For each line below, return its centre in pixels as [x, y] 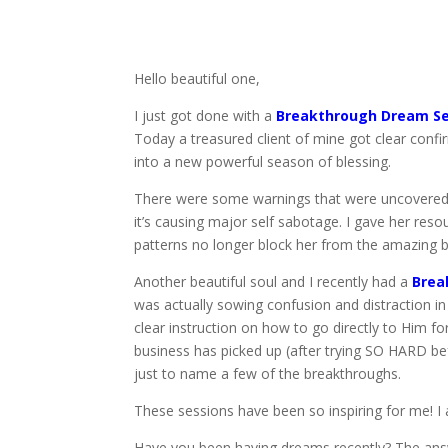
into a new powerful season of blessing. [263, 162]
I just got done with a [205, 116]
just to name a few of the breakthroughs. [268, 374]
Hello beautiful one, [197, 79]
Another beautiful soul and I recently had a [273, 282]
